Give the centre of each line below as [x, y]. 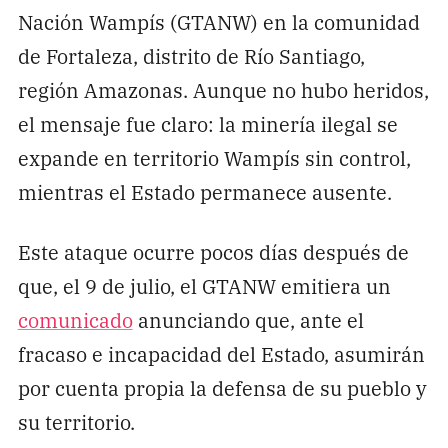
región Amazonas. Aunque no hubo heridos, [223, 89]
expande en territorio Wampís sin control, [214, 157]
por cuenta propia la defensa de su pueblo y [222, 387]
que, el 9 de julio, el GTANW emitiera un [204, 285]
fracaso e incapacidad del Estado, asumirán [221, 353]
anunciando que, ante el [248, 319]
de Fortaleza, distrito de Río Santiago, [191, 55]
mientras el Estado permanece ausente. [204, 191]
